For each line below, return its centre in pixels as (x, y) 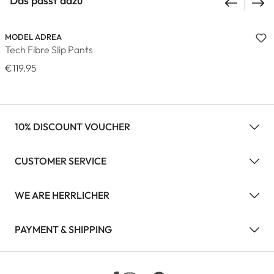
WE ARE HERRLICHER (62, 195)
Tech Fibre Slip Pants (49, 50)
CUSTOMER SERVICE (61, 161)
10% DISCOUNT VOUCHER (72, 126)
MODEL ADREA (33, 37)
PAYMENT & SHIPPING (63, 229)
